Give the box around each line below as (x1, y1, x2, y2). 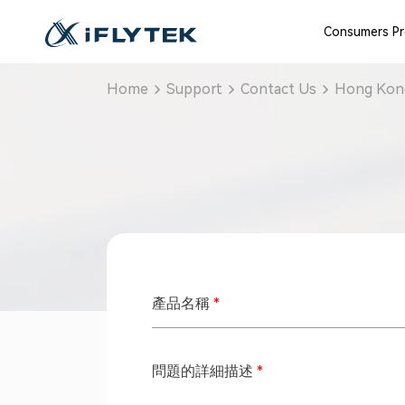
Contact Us (240, 80, 316, 98)
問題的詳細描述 (151, 363, 253, 380)
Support (165, 80, 222, 98)
